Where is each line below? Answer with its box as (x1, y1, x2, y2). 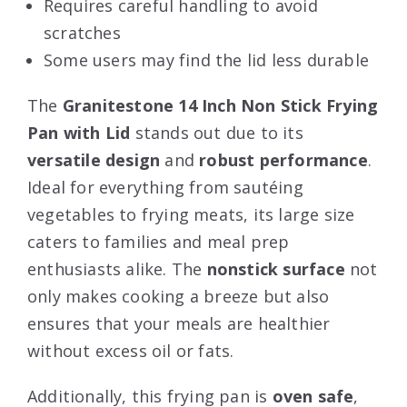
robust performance (199, 149, 368, 171)
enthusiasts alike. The (27, 258, 207, 280)
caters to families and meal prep (27, 231, 290, 253)
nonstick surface (206, 258, 345, 280)
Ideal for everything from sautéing (27, 176, 303, 198)
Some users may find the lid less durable (44, 49, 369, 71)
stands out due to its (130, 122, 303, 144)
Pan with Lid (27, 122, 131, 144)
